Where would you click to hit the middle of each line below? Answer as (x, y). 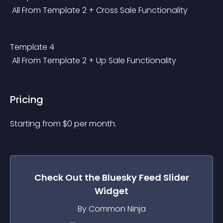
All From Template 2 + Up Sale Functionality (94, 60)
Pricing (27, 100)
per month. (95, 124)
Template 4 (32, 47)
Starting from (36, 124)
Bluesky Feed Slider (145, 177)
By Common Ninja (111, 209)
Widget (111, 191)
